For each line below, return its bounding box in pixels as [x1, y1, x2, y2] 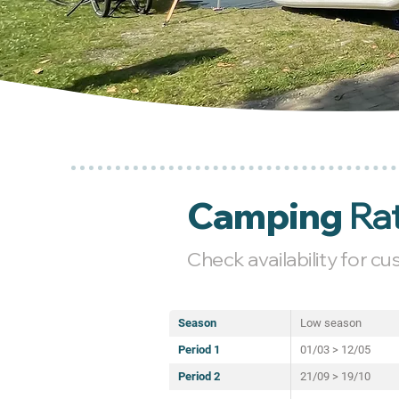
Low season [300, 316, 362, 330]
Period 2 [178, 370, 220, 383]
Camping [187, 193, 343, 238]
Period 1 [178, 343, 220, 356]
